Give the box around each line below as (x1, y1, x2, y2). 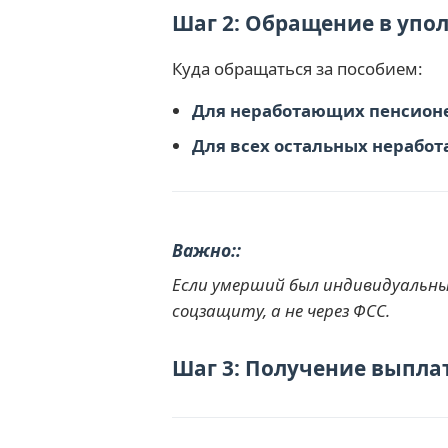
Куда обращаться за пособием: (172, 56, 423, 80)
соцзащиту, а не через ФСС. (172, 298, 390, 322)
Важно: (172, 237, 236, 262)
